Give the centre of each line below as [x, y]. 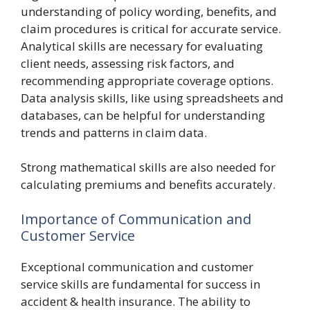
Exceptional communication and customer [137, 266]
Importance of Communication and [136, 219]
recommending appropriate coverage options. [147, 80]
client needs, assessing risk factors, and [128, 63]
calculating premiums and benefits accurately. [148, 184]
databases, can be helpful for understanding [143, 115]
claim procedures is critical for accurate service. [151, 28]
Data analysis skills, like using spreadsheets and [152, 98]
